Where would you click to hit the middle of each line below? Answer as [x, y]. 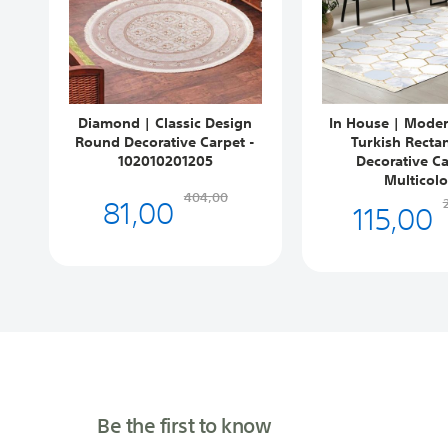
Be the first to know [184, 423]
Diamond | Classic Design [165, 122]
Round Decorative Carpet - [165, 141]
